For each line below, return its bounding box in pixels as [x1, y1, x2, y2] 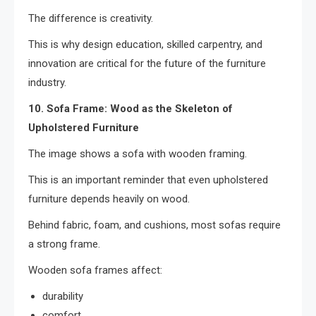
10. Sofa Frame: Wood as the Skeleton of [28, 102, 233, 116]
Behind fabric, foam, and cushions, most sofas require [28, 219, 281, 232]
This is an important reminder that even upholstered [28, 174, 268, 187]
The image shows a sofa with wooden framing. [28, 147, 247, 161]
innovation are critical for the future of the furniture [28, 57, 266, 71]
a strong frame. [28, 238, 100, 251]
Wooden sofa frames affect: [28, 264, 162, 277]
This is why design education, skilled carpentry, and [28, 38, 262, 51]
